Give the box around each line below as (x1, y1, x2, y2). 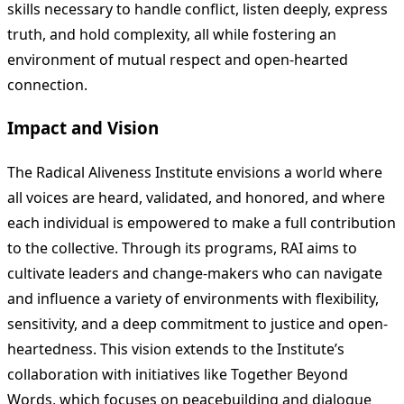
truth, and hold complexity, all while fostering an (7, 23, 336, 44)
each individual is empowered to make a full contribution (7, 213, 396, 234)
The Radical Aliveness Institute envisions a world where (7, 162, 382, 183)
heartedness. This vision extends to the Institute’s (7, 339, 344, 360)
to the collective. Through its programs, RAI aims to (7, 238, 357, 259)
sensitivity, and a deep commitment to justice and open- (7, 314, 388, 335)
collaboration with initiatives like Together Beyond (7, 364, 348, 385)
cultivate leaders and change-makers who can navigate (7, 263, 382, 284)
